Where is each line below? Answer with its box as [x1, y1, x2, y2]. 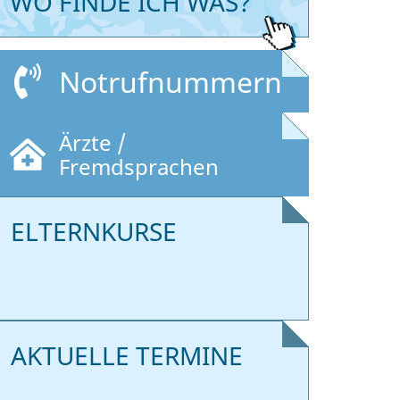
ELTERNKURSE [10, 214, 177, 249]
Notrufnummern [58, 62, 282, 101]
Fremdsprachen [58, 152, 219, 182]
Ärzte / [58, 128, 126, 158]
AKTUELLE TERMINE [10, 338, 243, 373]
